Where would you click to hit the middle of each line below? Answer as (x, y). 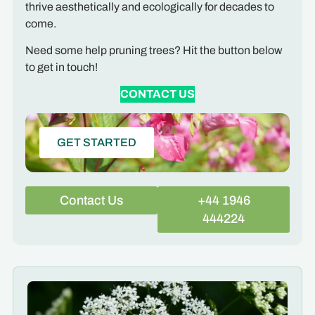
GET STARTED (96, 142)
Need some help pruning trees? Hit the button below (154, 50)
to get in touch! (61, 67)
